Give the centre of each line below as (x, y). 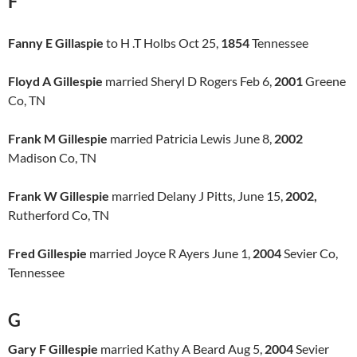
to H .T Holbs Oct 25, (162, 43)
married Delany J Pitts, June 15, (197, 196)
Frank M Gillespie (58, 138)
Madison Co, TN (52, 157)
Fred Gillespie (47, 253)
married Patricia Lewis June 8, (191, 138)
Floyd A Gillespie (55, 81)
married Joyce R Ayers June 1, (170, 253)
